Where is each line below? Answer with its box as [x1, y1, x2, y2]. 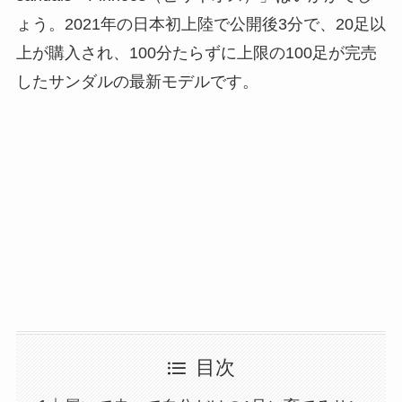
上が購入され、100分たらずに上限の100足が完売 [15, 44, 377, 63]
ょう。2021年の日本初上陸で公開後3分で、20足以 [15, 15, 386, 34]
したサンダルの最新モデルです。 [15, 73, 258, 92]
